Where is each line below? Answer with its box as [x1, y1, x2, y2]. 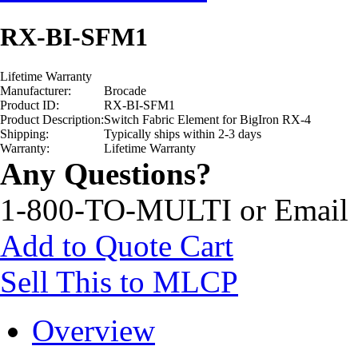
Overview [32, 313, 155, 348]
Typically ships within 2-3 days [104, 127, 261, 141]
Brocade [104, 84, 146, 97]
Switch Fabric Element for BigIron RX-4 [104, 113, 311, 126]
